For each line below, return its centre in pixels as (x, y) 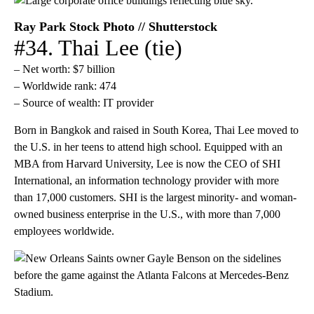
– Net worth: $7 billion (64, 69)
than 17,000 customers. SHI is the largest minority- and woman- (155, 197)
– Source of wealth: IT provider (84, 102)
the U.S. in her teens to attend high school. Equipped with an (148, 146)
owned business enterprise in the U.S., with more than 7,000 (147, 214)
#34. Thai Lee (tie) (98, 47)
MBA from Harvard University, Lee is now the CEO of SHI (147, 163)
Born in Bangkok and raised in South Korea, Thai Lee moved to (156, 130)
